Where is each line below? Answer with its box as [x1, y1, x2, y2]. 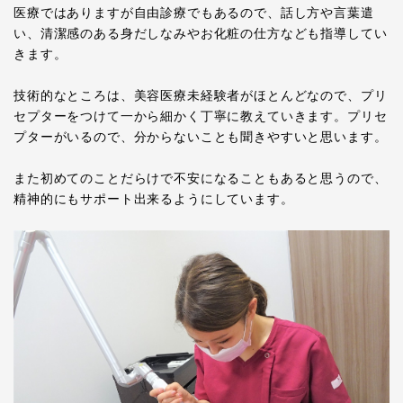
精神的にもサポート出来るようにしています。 [13, 191, 294, 206]
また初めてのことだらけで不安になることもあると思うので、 [13, 170, 388, 185]
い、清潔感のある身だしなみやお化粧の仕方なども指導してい [13, 25, 388, 40]
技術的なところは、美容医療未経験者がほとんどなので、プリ [13, 87, 388, 103]
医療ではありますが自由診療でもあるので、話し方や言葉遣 [13, 4, 374, 20]
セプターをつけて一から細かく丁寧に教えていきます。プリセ [13, 108, 388, 123]
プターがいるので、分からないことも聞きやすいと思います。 [13, 129, 388, 144]
